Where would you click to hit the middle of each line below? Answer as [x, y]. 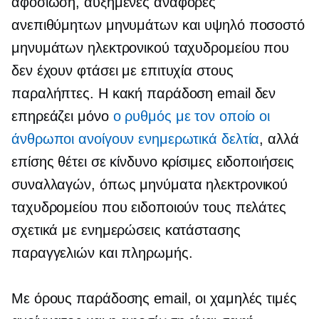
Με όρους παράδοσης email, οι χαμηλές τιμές [154, 298]
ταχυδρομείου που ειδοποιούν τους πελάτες [149, 207]
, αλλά [279, 139]
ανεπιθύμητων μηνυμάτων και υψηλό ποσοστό [158, 25]
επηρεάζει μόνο [62, 116]
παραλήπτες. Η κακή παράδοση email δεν [144, 93]
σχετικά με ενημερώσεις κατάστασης [126, 230]
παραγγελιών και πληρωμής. [102, 253]
